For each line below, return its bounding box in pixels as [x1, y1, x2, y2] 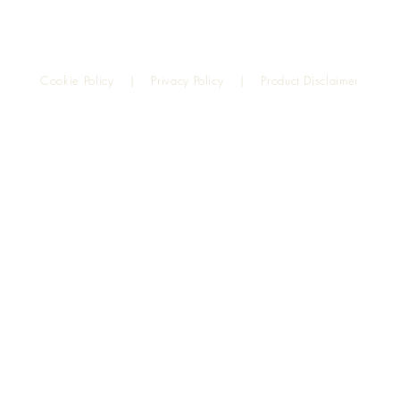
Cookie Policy [40, 72, 114, 88]
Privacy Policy [151, 72, 237, 88]
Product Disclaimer [261, 72, 359, 88]
